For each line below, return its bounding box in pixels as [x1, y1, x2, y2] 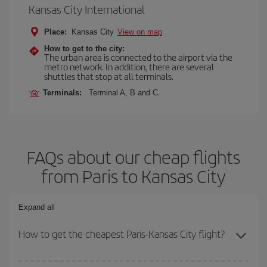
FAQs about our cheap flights [27, 144, 240, 169]
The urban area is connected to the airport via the [44, 51, 232, 63]
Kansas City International [29, 1, 145, 17]
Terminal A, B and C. [89, 88, 160, 97]
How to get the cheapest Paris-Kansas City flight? [18, 226, 225, 241]
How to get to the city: [44, 44, 125, 53]
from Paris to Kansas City [41, 163, 226, 188]
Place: [44, 27, 67, 36]
